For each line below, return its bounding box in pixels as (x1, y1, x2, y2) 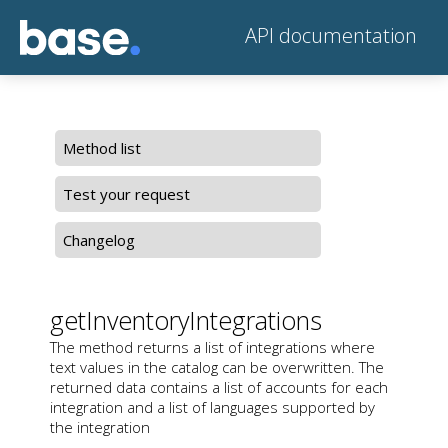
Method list (63, 137, 141, 158)
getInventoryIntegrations (50, 302, 322, 337)
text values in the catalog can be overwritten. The (50, 356, 384, 377)
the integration (50, 416, 150, 437)
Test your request (63, 183, 190, 204)
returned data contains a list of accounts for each (50, 376, 388, 397)
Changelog (63, 229, 135, 250)
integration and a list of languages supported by (50, 396, 375, 417)
